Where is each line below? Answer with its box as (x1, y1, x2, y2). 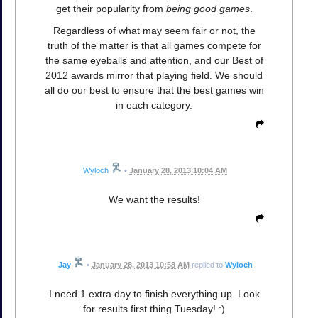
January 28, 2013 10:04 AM (129, 166, 227, 175)
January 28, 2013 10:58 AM (91, 261, 190, 270)
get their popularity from (55, 3, 166, 15)
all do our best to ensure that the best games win (44, 84, 264, 97)
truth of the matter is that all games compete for (47, 40, 261, 52)
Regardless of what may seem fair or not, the (53, 25, 256, 37)
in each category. (116, 99, 192, 111)
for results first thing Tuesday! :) (83, 303, 225, 315)
